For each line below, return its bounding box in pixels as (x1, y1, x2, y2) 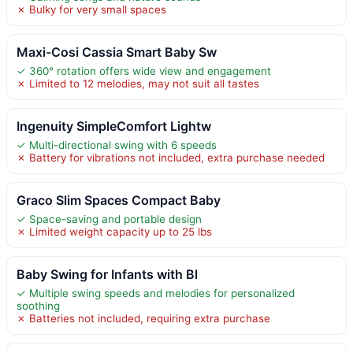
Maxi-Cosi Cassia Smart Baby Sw (17, 43, 217, 60)
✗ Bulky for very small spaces (17, 2, 166, 16)
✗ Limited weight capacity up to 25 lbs (17, 225, 212, 238)
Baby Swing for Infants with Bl (17, 266, 198, 282)
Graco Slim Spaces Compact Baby (17, 191, 221, 208)
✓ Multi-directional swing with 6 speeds (17, 138, 217, 151)
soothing (17, 299, 60, 312)
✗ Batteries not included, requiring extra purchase (17, 311, 270, 325)
